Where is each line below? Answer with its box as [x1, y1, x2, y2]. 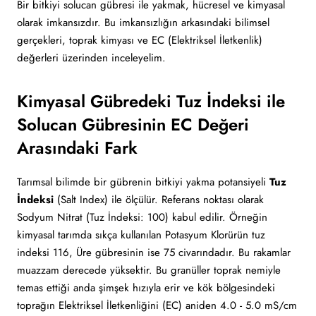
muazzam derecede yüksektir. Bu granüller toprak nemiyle [17, 262, 281, 278]
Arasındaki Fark [17, 135, 138, 160]
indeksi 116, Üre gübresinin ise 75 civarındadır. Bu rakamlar [17, 245, 291, 260]
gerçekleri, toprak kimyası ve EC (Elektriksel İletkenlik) [17, 32, 262, 48]
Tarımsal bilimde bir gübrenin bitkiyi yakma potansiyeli [17, 174, 269, 190]
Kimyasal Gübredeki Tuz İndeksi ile [17, 89, 285, 114]
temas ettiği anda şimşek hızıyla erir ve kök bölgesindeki [17, 280, 275, 296]
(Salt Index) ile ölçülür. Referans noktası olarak [54, 192, 264, 207]
